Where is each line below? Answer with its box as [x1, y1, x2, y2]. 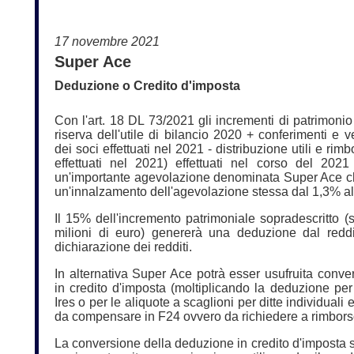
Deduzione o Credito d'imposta [55, 79, 240, 92]
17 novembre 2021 [55, 35, 160, 48]
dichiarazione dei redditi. [55, 240, 192, 254]
